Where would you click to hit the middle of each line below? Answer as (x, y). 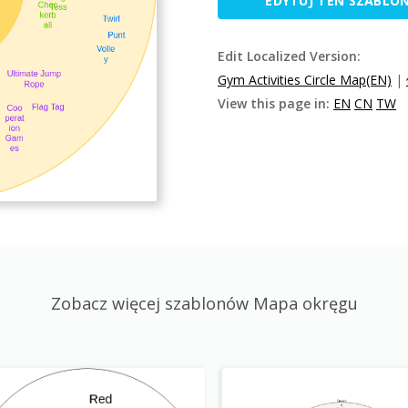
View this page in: (275, 103)
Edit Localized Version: (289, 56)
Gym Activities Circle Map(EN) (305, 80)
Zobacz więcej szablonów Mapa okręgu (204, 303)
